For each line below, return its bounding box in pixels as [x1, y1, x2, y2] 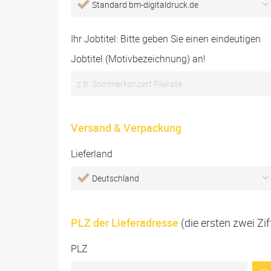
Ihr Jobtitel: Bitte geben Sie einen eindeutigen [71, 32, 261, 45]
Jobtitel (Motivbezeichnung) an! [71, 52, 206, 65]
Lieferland [71, 147, 113, 160]
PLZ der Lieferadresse [71, 215, 181, 230]
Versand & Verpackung [71, 120, 181, 135]
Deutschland [92, 172, 139, 184]
